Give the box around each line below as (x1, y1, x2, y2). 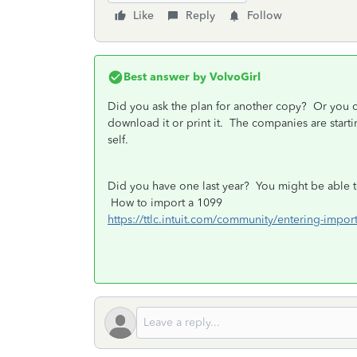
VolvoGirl (206, 70, 261, 84)
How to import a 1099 (108, 196, 222, 210)
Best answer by (124, 70, 206, 84)
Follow (247, 9, 282, 22)
